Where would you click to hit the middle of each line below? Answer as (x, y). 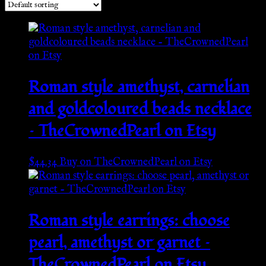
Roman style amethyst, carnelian (139, 87)
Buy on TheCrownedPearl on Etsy (136, 162)
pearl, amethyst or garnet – (119, 243)
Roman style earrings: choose (129, 221)
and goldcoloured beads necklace (140, 109)
